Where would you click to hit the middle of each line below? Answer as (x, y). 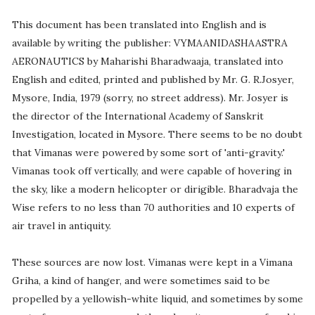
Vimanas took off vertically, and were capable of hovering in (152, 171)
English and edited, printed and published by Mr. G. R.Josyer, (153, 80)
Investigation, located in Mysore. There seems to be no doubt (157, 135)
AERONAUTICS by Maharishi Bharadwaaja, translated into (147, 62)
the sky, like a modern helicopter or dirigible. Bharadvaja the (155, 189)
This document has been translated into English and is (139, 25)
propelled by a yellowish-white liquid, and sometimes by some (157, 299)
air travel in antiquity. (61, 226)
